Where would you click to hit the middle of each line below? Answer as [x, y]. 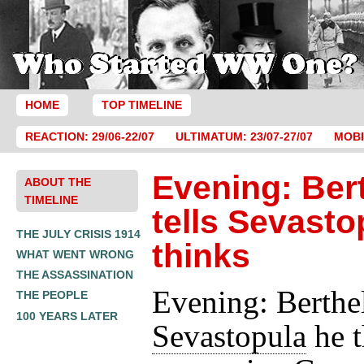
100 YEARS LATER [67, 316]
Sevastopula [229, 336]
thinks [201, 256]
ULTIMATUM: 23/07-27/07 [244, 137]
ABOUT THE [58, 182]
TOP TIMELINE [141, 105]
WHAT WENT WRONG [75, 254]
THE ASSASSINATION [75, 275]
